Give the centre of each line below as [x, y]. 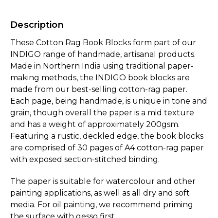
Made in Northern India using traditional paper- [102, 66]
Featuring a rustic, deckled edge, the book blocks [107, 136]
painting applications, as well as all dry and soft [100, 193]
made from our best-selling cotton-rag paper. [99, 90]
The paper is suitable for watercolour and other [103, 182]
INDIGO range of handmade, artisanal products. [103, 54]
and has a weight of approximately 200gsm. [95, 125]
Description [37, 25]
